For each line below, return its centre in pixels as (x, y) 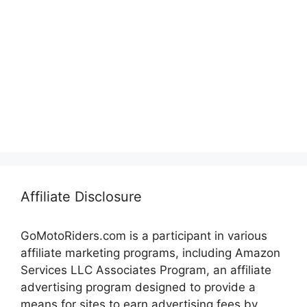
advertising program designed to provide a (138, 287)
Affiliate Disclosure (81, 196)
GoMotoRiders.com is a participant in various (144, 235)
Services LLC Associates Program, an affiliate (146, 270)
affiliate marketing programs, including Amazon (150, 253)
